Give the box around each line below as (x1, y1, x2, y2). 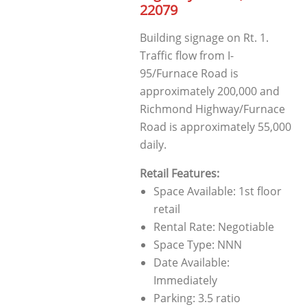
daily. (139, 137, 167, 153)
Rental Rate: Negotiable (153, 219, 274, 235)
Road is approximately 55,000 (139, 119, 291, 135)
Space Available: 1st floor (153, 184, 282, 199)
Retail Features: (139, 166, 219, 182)
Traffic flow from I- (139, 48, 234, 64)
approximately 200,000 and (139, 84, 280, 99)
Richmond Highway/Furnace (139, 101, 285, 117)
